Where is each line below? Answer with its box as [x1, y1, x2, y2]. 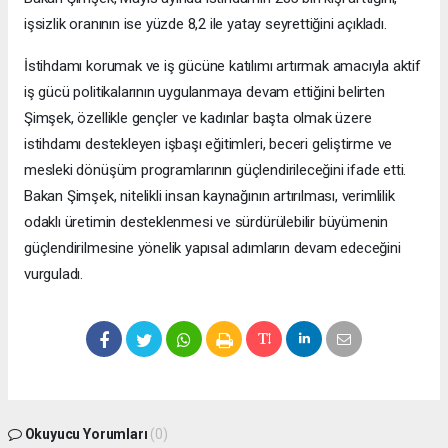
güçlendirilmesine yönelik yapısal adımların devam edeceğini [24, 239, 401, 258]
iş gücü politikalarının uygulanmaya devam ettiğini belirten [24, 83, 385, 102]
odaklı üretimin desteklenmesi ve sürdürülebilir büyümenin [24, 213, 389, 232]
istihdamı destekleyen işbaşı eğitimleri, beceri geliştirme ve [24, 135, 393, 154]
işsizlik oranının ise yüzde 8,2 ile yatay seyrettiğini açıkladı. [24, 15, 387, 34]
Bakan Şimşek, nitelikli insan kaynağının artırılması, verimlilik [24, 187, 395, 206]
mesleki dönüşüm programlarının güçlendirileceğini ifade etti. [24, 161, 407, 180]
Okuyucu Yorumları [21, 426, 151, 443]
